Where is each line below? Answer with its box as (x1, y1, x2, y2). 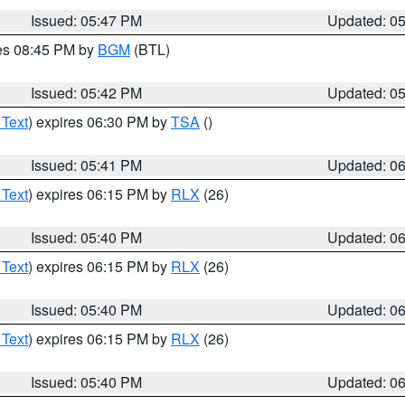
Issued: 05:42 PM (31, 82, 143, 103)
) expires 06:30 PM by (28, 111, 171, 132)
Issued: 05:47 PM (31, 10, 143, 31)
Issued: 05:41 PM (31, 155, 143, 175)
